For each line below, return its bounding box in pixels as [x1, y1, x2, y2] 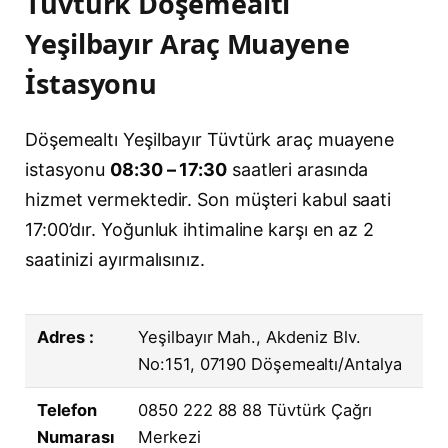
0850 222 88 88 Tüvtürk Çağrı [138, 400, 372, 421]
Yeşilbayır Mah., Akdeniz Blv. [138, 327, 361, 348]
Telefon [37, 400, 97, 421]
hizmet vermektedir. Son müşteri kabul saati [25, 188, 392, 210]
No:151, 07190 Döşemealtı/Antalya [138, 354, 402, 375]
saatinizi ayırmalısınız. [25, 248, 205, 270]
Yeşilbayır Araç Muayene [25, 25, 350, 63]
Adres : [37, 327, 94, 348]
